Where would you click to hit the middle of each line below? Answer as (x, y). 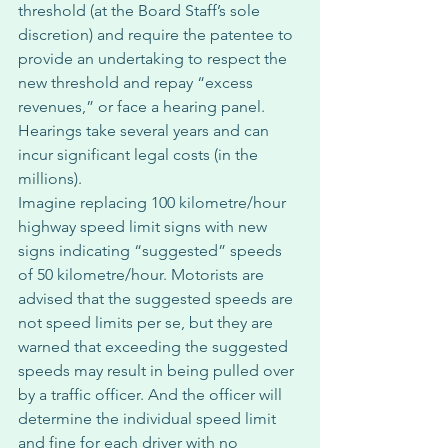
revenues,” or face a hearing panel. (143, 106)
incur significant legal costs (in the (140, 154)
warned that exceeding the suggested (155, 346)
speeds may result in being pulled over (158, 370)
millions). (52, 178)
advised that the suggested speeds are (157, 298)
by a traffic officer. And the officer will (152, 394)
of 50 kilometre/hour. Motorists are (143, 274)
